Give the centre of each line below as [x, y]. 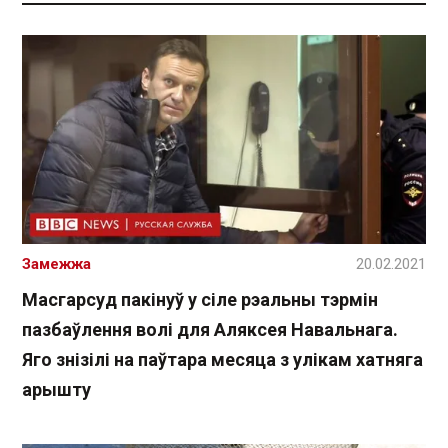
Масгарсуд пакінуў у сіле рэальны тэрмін [200, 299]
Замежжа [56, 263]
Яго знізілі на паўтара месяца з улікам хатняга [222, 359]
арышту [56, 389]
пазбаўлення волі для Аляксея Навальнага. [210, 329]
